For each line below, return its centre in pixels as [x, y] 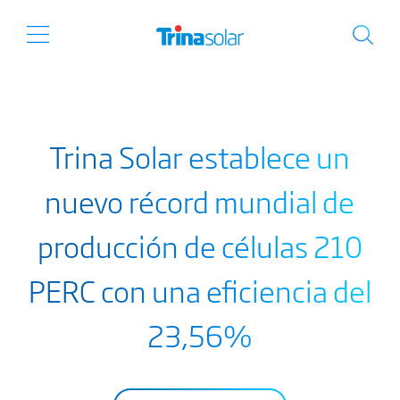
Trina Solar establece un [200, 156]
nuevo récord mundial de [200, 201]
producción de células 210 [200, 246]
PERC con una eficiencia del [200, 290]
